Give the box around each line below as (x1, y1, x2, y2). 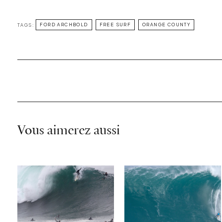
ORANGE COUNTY (142, 21, 191, 28)
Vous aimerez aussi (17, 124, 120, 138)
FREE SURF (99, 21, 131, 28)
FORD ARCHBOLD (40, 21, 88, 28)
